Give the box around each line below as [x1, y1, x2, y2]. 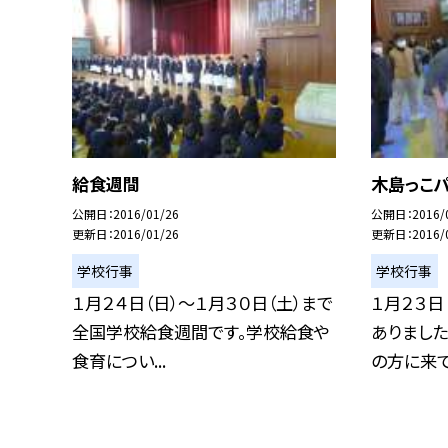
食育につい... [72, 348, 166, 374]
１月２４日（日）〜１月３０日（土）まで [72, 290, 333, 316]
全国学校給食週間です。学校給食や [72, 319, 330, 345]
